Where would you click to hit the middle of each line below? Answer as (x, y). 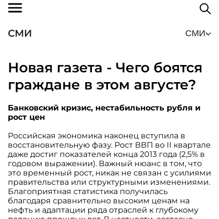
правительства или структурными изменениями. (109, 182)
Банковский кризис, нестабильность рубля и (104, 108)
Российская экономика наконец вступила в (97, 136)
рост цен (26, 117)
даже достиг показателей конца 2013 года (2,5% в (106, 154)
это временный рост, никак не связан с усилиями (109, 173)
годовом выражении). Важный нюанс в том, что (105, 164)
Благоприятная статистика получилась (88, 192)
